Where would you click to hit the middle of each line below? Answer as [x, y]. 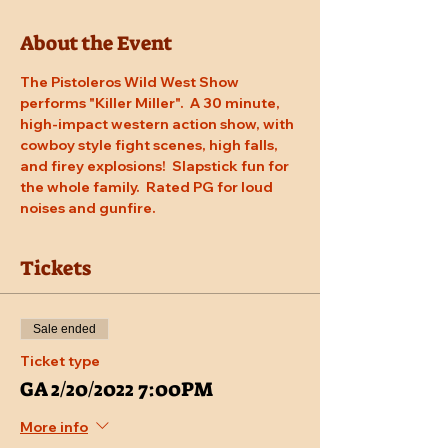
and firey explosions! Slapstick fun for [156, 166]
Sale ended [64, 329]
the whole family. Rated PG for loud [148, 187]
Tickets [55, 268]
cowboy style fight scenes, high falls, [150, 145]
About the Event [96, 43]
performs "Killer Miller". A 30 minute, [151, 103]
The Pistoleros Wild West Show [131, 82]
